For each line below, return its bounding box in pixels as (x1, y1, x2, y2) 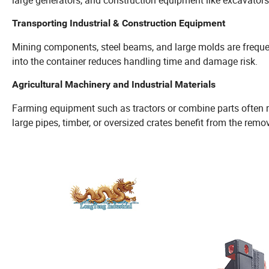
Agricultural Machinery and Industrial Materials (12, 78, 216, 90)
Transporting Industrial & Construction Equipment (12, 17, 225, 29)
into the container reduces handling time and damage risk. (12, 54, 258, 68)
